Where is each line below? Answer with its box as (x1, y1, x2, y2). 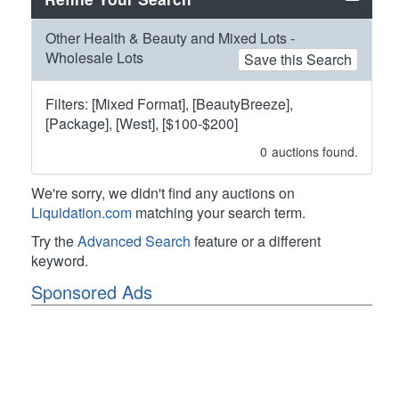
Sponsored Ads (31, 278, 152, 305)
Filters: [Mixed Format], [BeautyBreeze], (45, 93, 293, 114)
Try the (31, 230, 77, 251)
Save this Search (244, 48, 352, 69)
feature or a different (191, 230, 321, 251)
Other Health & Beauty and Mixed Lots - (45, 27, 295, 48)
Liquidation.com (31, 201, 132, 223)
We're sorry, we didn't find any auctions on (31, 182, 295, 203)
